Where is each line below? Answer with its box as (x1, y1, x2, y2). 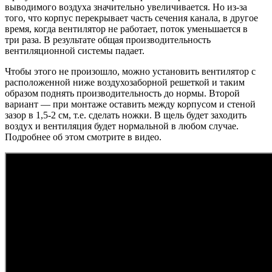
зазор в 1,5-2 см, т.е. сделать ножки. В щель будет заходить (5, 109, 246, 120)
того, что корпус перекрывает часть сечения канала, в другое (5, 12, 258, 23)
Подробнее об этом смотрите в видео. (5, 131, 161, 142)
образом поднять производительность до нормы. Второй (5, 87, 240, 98)
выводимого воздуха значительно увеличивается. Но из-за (5, 1, 247, 12)
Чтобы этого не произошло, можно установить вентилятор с (5, 66, 256, 76)
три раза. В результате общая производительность (5, 34, 211, 45)
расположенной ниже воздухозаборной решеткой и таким (5, 76, 245, 87)
